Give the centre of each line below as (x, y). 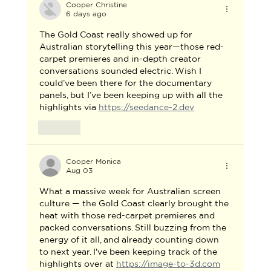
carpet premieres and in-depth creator (121, 59)
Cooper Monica (93, 162)
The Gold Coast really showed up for (117, 35)
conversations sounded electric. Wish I (121, 71)
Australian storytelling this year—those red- (131, 47)
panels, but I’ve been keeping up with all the (132, 95)
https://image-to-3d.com (168, 264)
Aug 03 (79, 171)
